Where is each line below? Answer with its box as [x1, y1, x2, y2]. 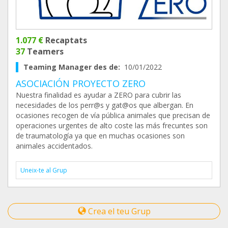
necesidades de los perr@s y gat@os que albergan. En [16, 100, 193, 110]
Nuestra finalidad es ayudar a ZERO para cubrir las [16, 90, 181, 100]
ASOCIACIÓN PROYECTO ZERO [16, 77, 146, 90]
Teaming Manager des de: [23, 62, 124, 72]
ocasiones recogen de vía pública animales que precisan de [16, 110, 210, 120]
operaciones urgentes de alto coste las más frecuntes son [16, 120, 208, 130]
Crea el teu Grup [85, 205, 151, 217]
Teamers [25, 45, 64, 57]
